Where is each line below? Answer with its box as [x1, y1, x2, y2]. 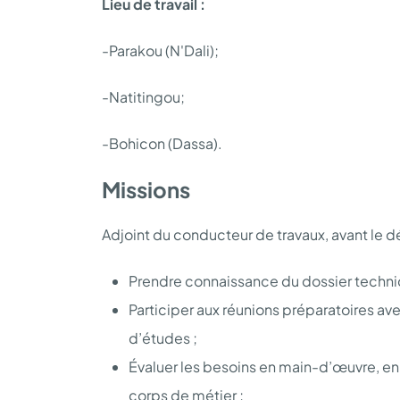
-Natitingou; [102, 87, 185, 106]
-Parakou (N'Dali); [102, 40, 219, 60]
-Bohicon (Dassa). [102, 133, 222, 153]
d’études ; [129, 328, 197, 347]
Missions [102, 175, 190, 203]
